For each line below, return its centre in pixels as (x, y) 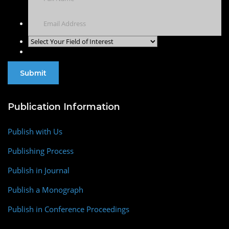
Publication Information (64, 107)
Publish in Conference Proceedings (68, 209)
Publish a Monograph (45, 190)
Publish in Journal (39, 170)
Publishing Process (41, 151)
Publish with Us (35, 131)
